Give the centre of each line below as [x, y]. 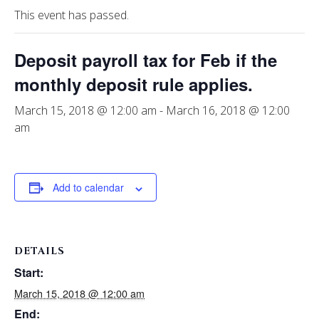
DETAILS [40, 251]
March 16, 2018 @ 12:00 [228, 111]
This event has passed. [72, 15]
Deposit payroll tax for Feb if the [146, 60]
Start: [29, 272]
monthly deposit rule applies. [134, 84]
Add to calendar [88, 188]
